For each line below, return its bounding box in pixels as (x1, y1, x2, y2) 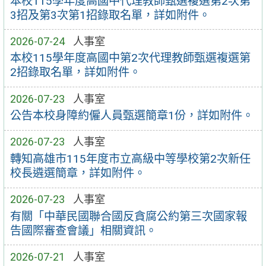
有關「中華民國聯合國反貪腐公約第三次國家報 (9, 209, 247, 223)
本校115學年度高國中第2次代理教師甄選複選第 (9, 51, 251, 65)
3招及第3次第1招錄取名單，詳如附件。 (9, 8, 210, 22)
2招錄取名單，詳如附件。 (9, 65, 141, 80)
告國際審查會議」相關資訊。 (9, 223, 157, 237)
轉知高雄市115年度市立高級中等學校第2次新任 (9, 152, 251, 166)
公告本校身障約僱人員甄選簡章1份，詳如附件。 (9, 109, 254, 123)
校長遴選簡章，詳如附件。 (9, 166, 145, 180)
